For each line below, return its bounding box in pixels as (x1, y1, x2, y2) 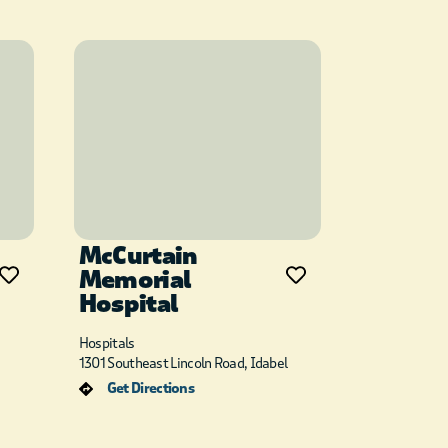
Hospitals (78, 335, 135, 352)
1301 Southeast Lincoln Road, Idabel (78, 355, 288, 372)
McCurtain (78, 241, 198, 272)
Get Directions (106, 380, 195, 397)
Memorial (78, 265, 192, 296)
